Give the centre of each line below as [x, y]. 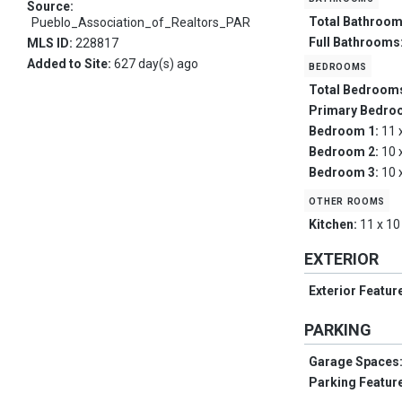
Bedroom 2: [345, 152]
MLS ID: [51, 44]
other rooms [347, 201]
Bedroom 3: [345, 173]
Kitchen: [335, 225]
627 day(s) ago [156, 64]
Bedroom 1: [345, 131]
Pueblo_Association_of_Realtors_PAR [141, 23]
